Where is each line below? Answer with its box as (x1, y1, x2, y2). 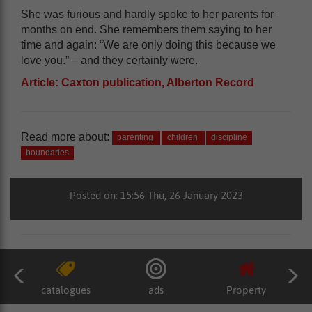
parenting (117, 132, 156, 143)
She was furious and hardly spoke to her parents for (21, 8, 274, 20)
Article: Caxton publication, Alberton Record (21, 76, 254, 88)
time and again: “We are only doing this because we (21, 38, 276, 51)
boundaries (26, 148, 70, 158)
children (166, 132, 200, 143)
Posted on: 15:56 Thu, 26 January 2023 (69, 189, 243, 201)
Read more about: (21, 130, 109, 143)
